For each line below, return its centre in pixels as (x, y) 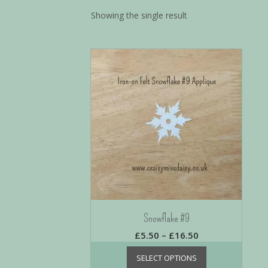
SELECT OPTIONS (166, 258)
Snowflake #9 (166, 218)
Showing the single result (139, 15)
